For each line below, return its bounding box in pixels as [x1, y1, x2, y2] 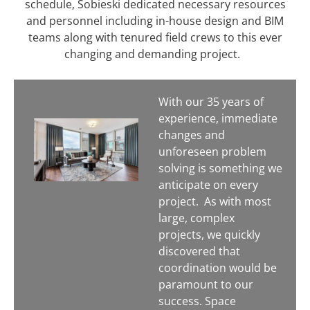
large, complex [158, 210, 235, 226]
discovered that [158, 243, 240, 259]
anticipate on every [158, 176, 258, 192]
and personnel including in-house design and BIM [26, 13, 284, 29]
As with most [203, 193, 271, 209]
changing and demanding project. [64, 46, 243, 62]
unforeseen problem [158, 143, 266, 159]
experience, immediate [158, 110, 277, 126]
